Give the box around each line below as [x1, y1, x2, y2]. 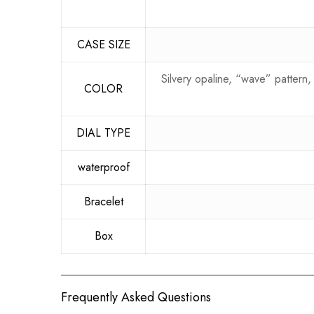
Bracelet [83, 193, 123, 210]
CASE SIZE [76, 36, 130, 53]
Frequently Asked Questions [61, 288, 211, 307]
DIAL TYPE [76, 125, 130, 142]
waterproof [77, 159, 130, 176]
